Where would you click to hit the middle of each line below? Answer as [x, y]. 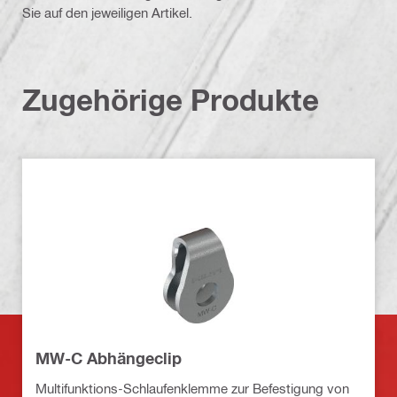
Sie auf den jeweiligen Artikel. [107, 12]
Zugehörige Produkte [171, 100]
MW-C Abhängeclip [109, 358]
